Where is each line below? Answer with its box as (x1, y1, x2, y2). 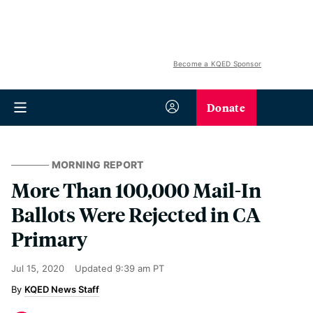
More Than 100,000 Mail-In (11, 177, 261, 203)
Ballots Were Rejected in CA (11, 201, 261, 227)
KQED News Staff (24, 284, 99, 295)
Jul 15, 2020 (11, 263, 64, 274)
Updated (75, 263, 115, 274)
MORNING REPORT (51, 159, 144, 170)
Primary (11, 226, 87, 252)
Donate (207, 99, 245, 115)
